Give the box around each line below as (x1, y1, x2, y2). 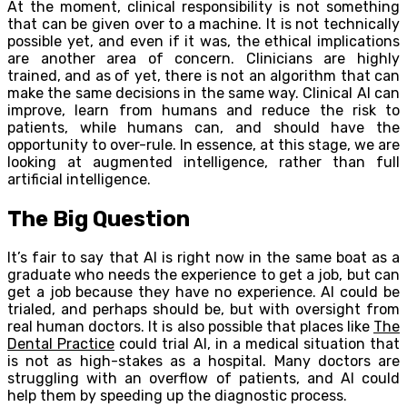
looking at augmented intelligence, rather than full (7, 153, 400, 171)
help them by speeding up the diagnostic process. (7, 387, 347, 405)
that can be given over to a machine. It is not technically (7, 15, 400, 33)
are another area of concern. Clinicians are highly (7, 49, 400, 67)
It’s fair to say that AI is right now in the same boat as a (7, 249, 400, 267)
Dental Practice (7, 335, 114, 353)
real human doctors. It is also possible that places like (7, 318, 373, 336)
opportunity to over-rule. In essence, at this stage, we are (7, 135, 400, 154)
